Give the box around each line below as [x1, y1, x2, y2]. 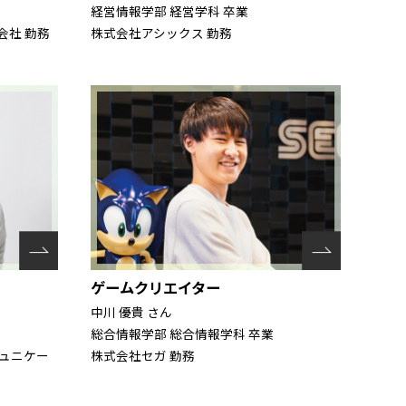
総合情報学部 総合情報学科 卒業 [91, 324, 274, 343]
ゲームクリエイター [91, 275, 220, 298]
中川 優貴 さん [91, 302, 172, 321]
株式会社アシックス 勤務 [91, 23, 232, 42]
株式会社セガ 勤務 [91, 345, 195, 364]
